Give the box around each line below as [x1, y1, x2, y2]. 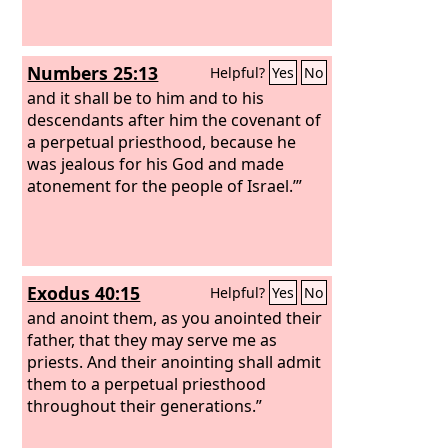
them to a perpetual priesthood [27, 372, 267, 395]
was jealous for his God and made [27, 152, 285, 175]
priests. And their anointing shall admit [27, 350, 322, 373]
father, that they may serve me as [27, 328, 278, 351]
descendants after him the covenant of [27, 108, 322, 131]
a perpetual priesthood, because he [27, 130, 297, 153]
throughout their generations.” [27, 394, 263, 417]
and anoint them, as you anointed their [27, 306, 323, 329]
